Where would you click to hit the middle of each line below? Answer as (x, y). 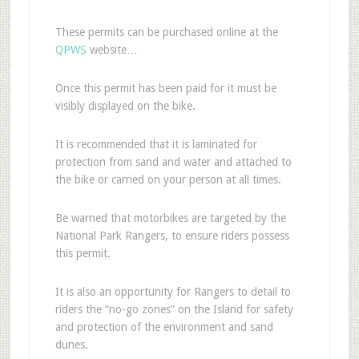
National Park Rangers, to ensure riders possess (172, 235)
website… (112, 49)
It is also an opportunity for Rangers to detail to (173, 291)
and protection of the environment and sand (164, 327)
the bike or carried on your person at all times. (168, 179)
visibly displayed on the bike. (125, 105)
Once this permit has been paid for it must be (165, 88)
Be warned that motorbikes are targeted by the (170, 218)
